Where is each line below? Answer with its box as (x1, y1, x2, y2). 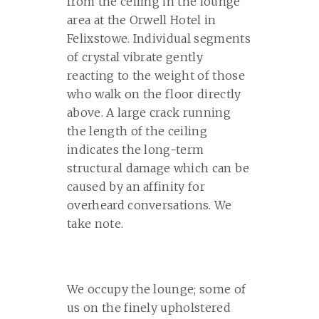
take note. (67, 216, 124, 231)
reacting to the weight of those (67, 68, 245, 83)
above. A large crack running (67, 105, 231, 120)
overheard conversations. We (67, 198, 232, 212)
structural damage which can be (67, 161, 250, 175)
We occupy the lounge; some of (67, 282, 246, 296)
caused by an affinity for (67, 179, 206, 194)
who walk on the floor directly (67, 87, 241, 101)
